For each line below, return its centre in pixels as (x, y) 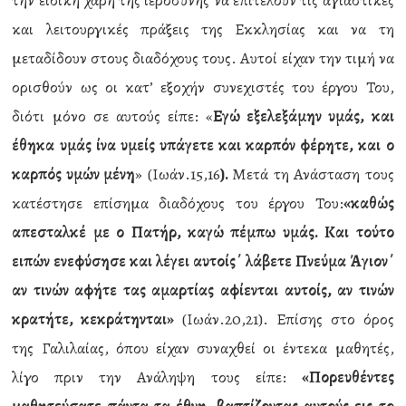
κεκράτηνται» (128, 319)
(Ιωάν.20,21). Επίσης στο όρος (284, 319)
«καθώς (368, 203)
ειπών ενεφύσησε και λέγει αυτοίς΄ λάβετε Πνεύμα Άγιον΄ (203, 261)
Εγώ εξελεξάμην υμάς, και (304, 116)
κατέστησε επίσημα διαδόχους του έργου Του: (178, 203)
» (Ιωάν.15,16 (178, 174)
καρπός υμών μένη (74, 174)
